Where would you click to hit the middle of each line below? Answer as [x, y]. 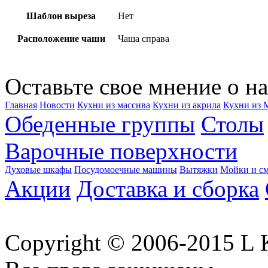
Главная [21, 105]
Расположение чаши [61, 38]
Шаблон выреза [61, 16]
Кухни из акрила [187, 105]
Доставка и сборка [168, 188]
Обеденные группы [100, 124]
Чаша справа [144, 38]
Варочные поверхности [121, 151]
